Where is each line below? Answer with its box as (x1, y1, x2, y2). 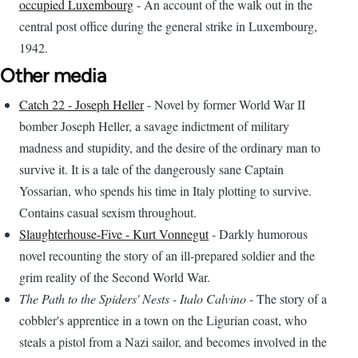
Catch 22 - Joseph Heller (19, 96, 144, 113)
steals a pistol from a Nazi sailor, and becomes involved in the (19, 333, 327, 351)
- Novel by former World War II (144, 96, 305, 113)
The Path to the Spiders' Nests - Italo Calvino (19, 290, 246, 308)
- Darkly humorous (209, 225, 308, 243)
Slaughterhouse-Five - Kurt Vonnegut (19, 225, 209, 243)
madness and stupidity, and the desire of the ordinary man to (19, 139, 320, 157)
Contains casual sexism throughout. (19, 204, 197, 221)
